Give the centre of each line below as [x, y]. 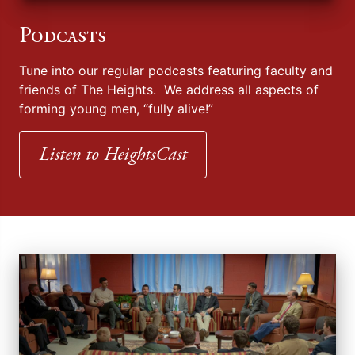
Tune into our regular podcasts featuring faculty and [176, 70]
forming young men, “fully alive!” [116, 108]
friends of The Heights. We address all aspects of [169, 89]
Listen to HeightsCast [113, 154]
